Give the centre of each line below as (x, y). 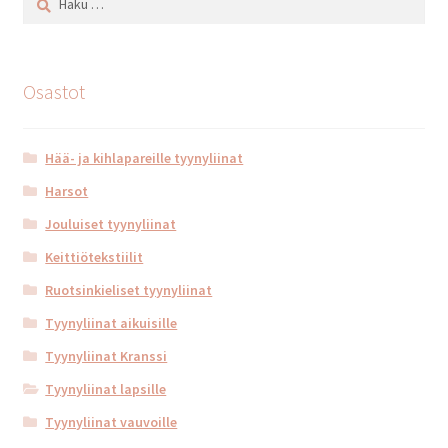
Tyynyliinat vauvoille (111, 421)
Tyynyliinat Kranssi (106, 355)
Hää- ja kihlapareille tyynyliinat (144, 157)
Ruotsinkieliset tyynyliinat (129, 289)
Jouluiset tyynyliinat (111, 223)
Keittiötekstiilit (94, 256)
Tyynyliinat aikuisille (111, 322)
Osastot (53, 91)
